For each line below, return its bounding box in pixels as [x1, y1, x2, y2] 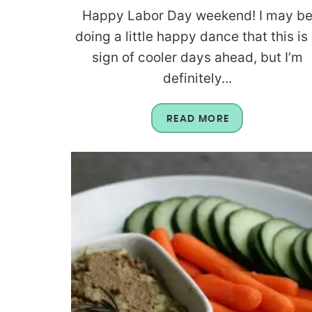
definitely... [162, 70, 232, 86]
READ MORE [166, 114, 230, 124]
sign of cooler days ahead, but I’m [91, 49, 303, 65]
